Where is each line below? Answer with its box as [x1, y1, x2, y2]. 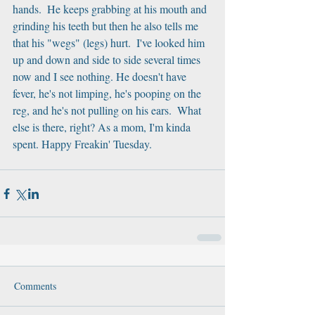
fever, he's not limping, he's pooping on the [13, 86, 204, 101]
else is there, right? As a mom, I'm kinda [13, 120, 193, 134]
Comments [14, 279, 56, 292]
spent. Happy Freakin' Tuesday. [13, 136, 152, 151]
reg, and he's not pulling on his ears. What [13, 103, 204, 117]
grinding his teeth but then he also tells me [13, 18, 201, 33]
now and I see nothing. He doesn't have [13, 69, 189, 84]
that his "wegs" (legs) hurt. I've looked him [13, 35, 207, 50]
